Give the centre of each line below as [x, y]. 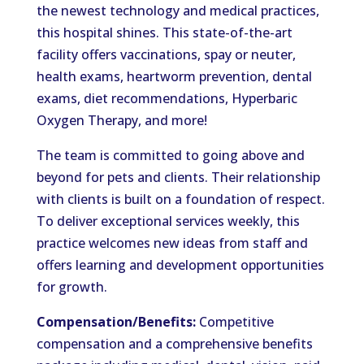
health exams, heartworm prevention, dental [174, 76]
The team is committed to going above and [170, 155]
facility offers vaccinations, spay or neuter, [166, 54]
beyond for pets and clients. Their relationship [178, 177]
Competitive [234, 322]
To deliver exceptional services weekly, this [168, 221]
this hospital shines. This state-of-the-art [164, 32]
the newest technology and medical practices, [178, 11]
